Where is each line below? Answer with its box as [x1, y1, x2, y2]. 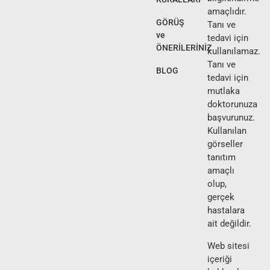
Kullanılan [207, 125, 246, 137]
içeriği [207, 254, 232, 265]
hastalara [207, 205, 245, 216]
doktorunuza [207, 99, 257, 110]
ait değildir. [207, 218, 251, 230]
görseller [207, 139, 243, 150]
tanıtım [207, 152, 236, 163]
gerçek [207, 192, 234, 203]
